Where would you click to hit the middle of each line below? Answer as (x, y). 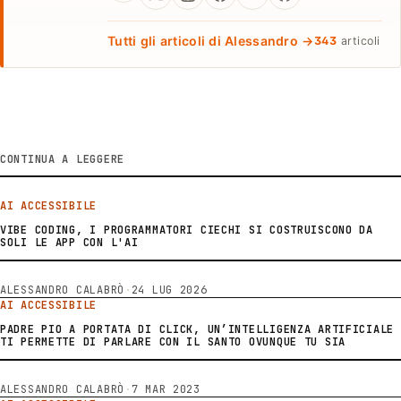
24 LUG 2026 (169, 290)
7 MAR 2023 (166, 389)
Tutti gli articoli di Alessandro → (211, 40)
